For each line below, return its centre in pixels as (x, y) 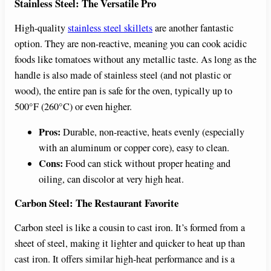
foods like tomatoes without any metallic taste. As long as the (135, 59)
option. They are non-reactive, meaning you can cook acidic (131, 43)
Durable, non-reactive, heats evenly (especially (152, 132)
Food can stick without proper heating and (147, 164)
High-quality (41, 28)
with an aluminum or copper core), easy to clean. (134, 148)
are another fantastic (193, 28)
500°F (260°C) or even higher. (73, 106)
